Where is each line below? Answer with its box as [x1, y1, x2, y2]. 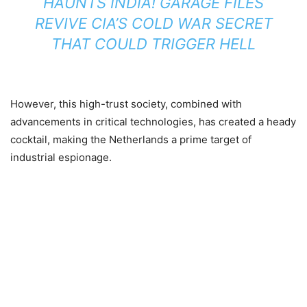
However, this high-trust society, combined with [10, 97, 242, 110]
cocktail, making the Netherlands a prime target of [10, 133, 251, 146]
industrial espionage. [10, 151, 112, 164]
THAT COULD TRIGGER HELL [51, 35, 256, 53]
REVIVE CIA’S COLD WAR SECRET [34, 14, 273, 32]
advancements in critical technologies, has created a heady [10, 115, 296, 128]
